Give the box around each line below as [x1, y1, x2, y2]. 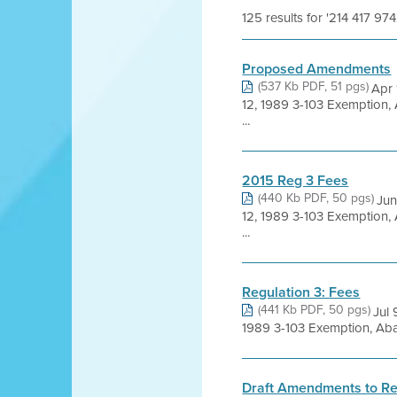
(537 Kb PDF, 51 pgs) [258, 77, 370, 96]
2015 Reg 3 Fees [242, 170, 349, 191]
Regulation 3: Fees [242, 282, 361, 302]
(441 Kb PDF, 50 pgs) [258, 300, 371, 319]
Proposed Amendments [242, 58, 392, 79]
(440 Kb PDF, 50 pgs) [258, 189, 375, 207]
